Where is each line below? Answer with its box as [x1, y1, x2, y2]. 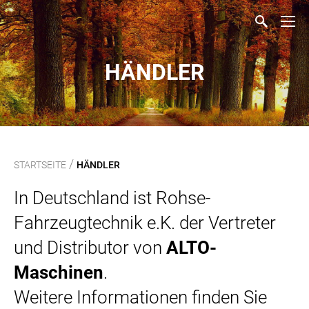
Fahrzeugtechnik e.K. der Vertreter [14, 212, 276, 233]
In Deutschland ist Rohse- [14, 188, 210, 208]
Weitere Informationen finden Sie [14, 287, 267, 308]
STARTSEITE [14, 159, 66, 170]
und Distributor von [14, 237, 166, 258]
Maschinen [14, 262, 103, 283]
